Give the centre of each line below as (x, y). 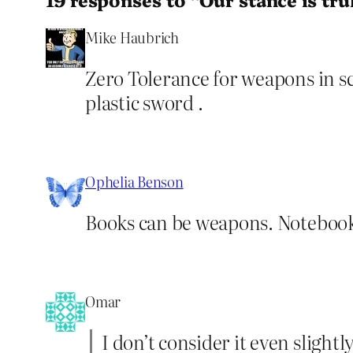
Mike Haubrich (132, 37)
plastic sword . (144, 102)
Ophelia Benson (134, 181)
